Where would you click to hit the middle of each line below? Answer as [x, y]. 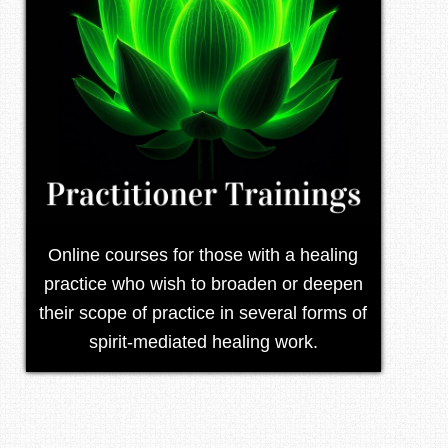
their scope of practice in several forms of [203, 312]
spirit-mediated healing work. [203, 341]
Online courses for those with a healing [203, 254]
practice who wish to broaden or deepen [203, 283]
